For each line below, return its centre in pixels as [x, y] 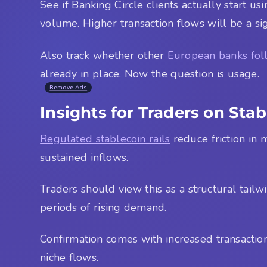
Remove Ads [69, 87]
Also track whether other [104, 55]
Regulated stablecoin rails [105, 139]
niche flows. [69, 258]
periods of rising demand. [103, 207]
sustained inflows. [84, 157]
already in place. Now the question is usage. [150, 74]
